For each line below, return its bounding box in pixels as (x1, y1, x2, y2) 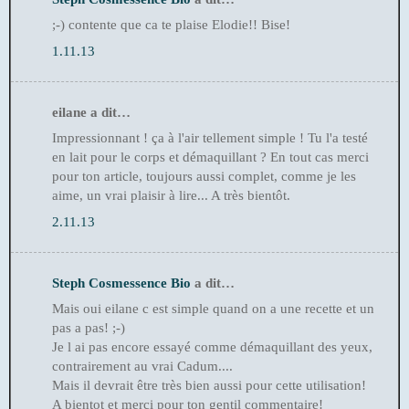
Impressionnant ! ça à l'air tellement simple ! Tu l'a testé (52, 131, 368, 146)
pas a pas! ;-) (52, 320, 125, 336)
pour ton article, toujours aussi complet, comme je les (52, 169, 356, 184)
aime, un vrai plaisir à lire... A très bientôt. (52, 188, 290, 204)
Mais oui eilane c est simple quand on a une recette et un (52, 301, 374, 317)
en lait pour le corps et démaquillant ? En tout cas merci (52, 150, 369, 165)
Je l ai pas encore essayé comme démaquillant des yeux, (52, 340, 372, 355)
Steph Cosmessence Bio (52, 275, 194, 290)
